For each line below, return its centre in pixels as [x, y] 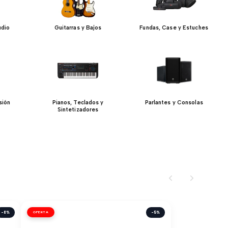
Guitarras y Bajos [78, 28]
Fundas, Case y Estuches [174, 28]
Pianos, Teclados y [78, 102]
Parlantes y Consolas [174, 102]
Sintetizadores [78, 109]
